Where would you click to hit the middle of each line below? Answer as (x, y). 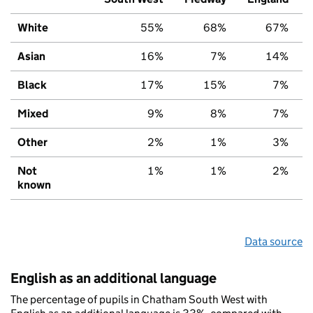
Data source (274, 241)
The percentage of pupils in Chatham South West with (139, 299)
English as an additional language (114, 278)
